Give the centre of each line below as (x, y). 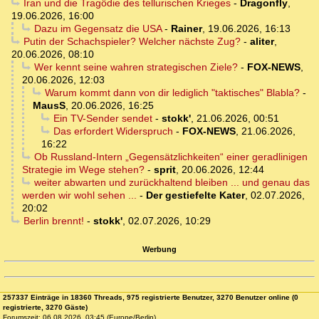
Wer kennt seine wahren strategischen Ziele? (136, 67)
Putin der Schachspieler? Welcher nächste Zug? (132, 42)
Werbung (159, 249)
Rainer (186, 29)
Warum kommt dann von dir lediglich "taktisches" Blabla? (172, 93)
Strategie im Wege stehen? (83, 170)
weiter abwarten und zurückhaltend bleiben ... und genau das (172, 183)
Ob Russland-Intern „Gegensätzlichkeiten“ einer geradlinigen (171, 157)
